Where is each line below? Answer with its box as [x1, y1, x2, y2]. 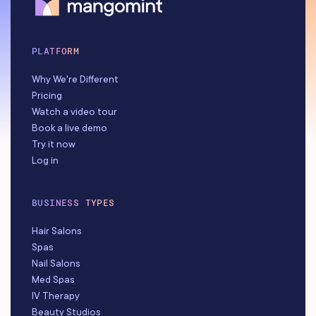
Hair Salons [32, 224, 82, 238]
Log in [32, 154, 59, 167]
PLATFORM [32, 45, 80, 58]
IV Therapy [32, 289, 80, 303]
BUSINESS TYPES [32, 197, 115, 209]
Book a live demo [32, 121, 107, 135]
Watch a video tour [32, 105, 117, 119]
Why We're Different [32, 73, 119, 86]
